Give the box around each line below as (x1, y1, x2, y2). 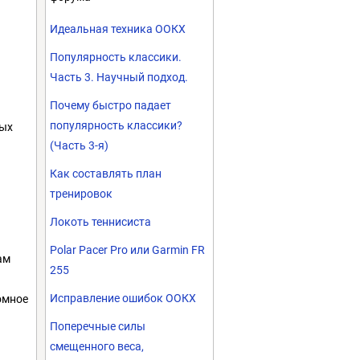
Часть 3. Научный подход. (50, 71, 188, 84)
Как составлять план (50, 167, 162, 180)
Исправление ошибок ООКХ (50, 292, 196, 305)
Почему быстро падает (50, 99, 171, 112)
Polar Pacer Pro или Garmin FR (50, 243, 205, 256)
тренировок (50, 187, 112, 200)
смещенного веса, (50, 340, 144, 353)
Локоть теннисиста (50, 215, 151, 228)
